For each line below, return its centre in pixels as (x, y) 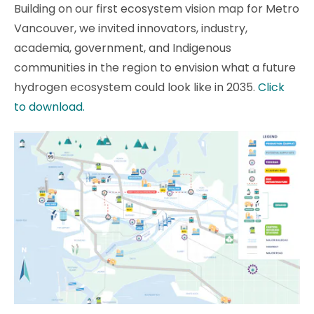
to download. (49, 107)
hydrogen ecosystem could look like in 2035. (136, 88)
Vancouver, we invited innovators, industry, (131, 29)
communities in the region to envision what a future (155, 68)
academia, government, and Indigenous (123, 48)
